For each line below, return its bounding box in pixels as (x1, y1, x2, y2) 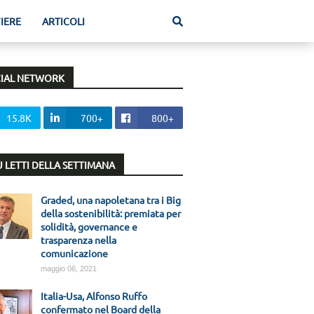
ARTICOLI (42, 15, 85, 27)
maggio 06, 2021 (41, 264, 97, 273)
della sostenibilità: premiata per (41, 207, 181, 219)
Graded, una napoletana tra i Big (41, 193, 181, 206)
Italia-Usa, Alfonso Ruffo (41, 289, 147, 302)
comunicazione (41, 247, 108, 259)
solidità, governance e (41, 220, 137, 233)
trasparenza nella (41, 233, 116, 246)
